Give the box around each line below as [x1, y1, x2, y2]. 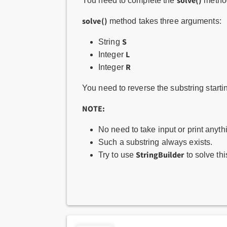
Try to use [98, 150, 136, 159]
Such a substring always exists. [98, 138, 213, 146]
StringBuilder [136, 149, 184, 160]
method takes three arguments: [107, 17, 221, 25]
